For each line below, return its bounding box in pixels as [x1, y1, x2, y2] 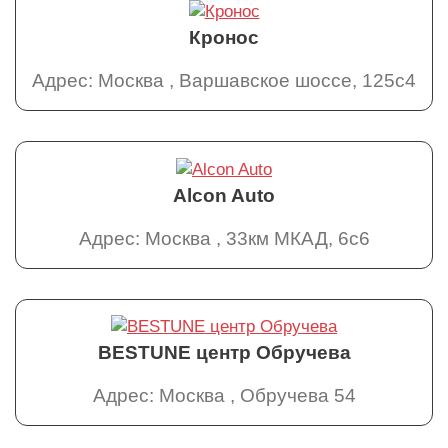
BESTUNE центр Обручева [97, 342, 351, 364]
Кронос [189, 27, 259, 49]
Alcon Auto [173, 184, 275, 206]
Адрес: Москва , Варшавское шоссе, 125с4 [32, 70, 416, 92]
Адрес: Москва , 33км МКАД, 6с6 [78, 227, 370, 249]
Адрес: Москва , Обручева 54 [92, 385, 356, 407]
